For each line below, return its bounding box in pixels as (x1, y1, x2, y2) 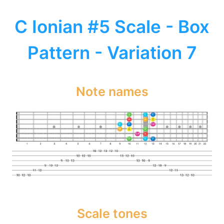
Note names (75, 83, 148, 99)
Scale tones (76, 205, 147, 221)
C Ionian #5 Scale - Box (14, 16, 209, 37)
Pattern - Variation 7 (27, 42, 197, 63)
